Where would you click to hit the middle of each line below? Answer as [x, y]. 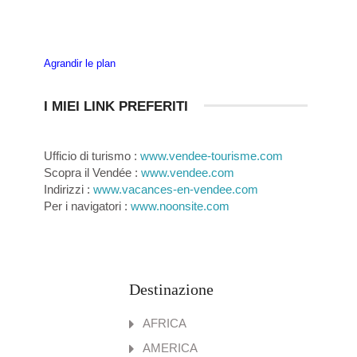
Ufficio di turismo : [92, 156]
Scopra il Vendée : [92, 173]
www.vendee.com [188, 173]
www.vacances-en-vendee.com [176, 190]
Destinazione [171, 289]
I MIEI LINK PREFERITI [116, 107]
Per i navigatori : [87, 206]
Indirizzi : [69, 190]
